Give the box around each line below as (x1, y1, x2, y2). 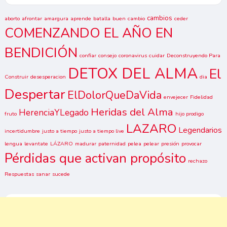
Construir (4, 73, 28, 81)
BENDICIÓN (4, 44, 78, 62)
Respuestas (4, 170, 34, 178)
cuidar (148, 52, 165, 60)
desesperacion (30, 73, 66, 81)
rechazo (187, 157, 207, 165)
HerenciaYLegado (18, 107, 89, 119)
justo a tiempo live (79, 127, 124, 135)
